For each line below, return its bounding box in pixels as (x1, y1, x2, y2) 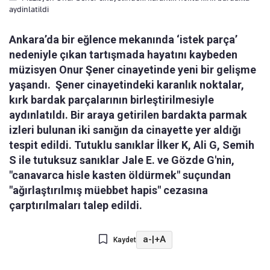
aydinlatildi (9, 4, 49, 14)
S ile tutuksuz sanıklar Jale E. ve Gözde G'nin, (9, 153, 234, 166)
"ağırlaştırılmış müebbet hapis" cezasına (9, 183, 208, 196)
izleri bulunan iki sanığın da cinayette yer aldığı (9, 123, 241, 136)
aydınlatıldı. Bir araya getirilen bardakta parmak (9, 108, 247, 121)
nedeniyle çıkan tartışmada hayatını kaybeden (9, 48, 237, 61)
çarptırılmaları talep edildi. (9, 198, 142, 212)
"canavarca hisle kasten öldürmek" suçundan (9, 168, 231, 181)
